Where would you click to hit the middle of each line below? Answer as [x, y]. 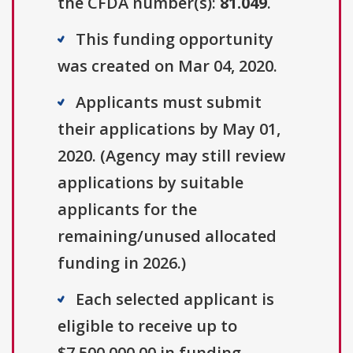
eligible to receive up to [147, 326]
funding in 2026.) [122, 263]
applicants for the [127, 210]
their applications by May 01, [169, 129]
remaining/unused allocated [167, 236]
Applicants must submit [169, 102]
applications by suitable [150, 183]
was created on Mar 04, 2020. [167, 66]
